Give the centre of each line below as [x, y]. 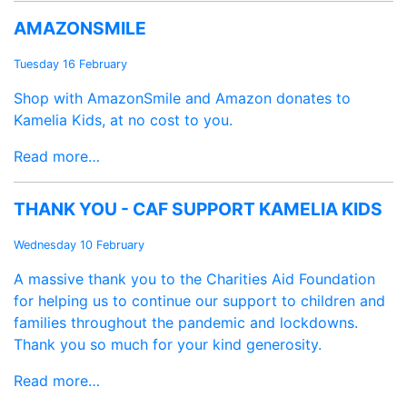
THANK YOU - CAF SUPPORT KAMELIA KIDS [198, 209]
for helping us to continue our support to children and [199, 301]
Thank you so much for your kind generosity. [168, 345]
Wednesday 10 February [79, 245]
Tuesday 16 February [70, 65]
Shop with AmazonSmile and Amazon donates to [182, 99]
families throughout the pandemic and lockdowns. [186, 323]
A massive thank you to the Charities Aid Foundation [194, 279]
